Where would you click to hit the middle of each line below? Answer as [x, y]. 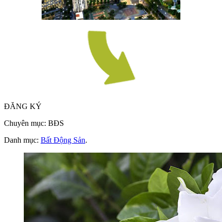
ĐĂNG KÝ [23, 106]
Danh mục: [22, 140]
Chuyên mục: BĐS [34, 123]
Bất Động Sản [63, 140]
